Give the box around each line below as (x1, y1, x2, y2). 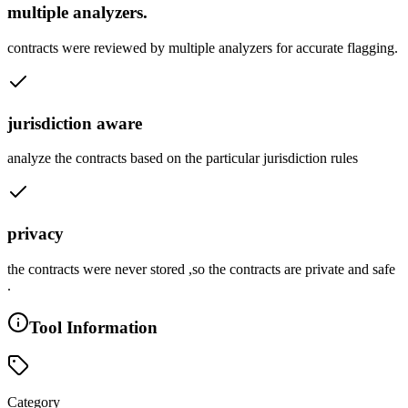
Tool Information (29, 317, 158, 337)
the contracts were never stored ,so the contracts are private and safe (7, 260, 395, 277)
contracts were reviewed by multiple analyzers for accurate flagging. (7, 39, 398, 56)
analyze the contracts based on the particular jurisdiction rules (7, 150, 358, 167)
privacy (7, 224, 64, 244)
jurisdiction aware (7, 113, 142, 133)
